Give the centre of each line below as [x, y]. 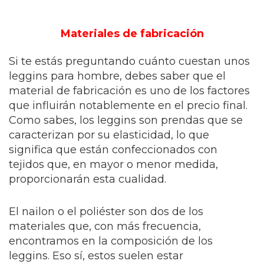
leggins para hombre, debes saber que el [117, 76]
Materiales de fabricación [132, 34]
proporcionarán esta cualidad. [88, 179]
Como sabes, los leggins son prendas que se [126, 120]
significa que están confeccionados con [113, 150]
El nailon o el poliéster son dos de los [106, 212]
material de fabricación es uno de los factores [129, 91]
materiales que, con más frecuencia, [105, 226]
